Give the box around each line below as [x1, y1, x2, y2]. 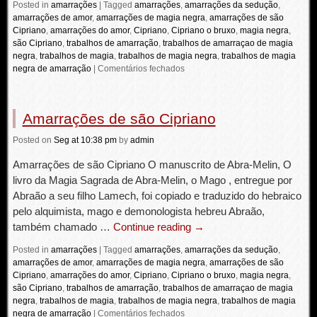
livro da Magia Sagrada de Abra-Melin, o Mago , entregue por [12, 174, 292, 186]
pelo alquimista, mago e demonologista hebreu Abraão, [12, 205, 265, 217]
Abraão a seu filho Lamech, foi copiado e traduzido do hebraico [12, 190, 301, 202]
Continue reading [113, 221, 194, 233]
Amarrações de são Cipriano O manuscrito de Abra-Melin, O [12, 158, 292, 171]
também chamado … [12, 221, 113, 233]
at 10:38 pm [71, 135, 117, 145]
